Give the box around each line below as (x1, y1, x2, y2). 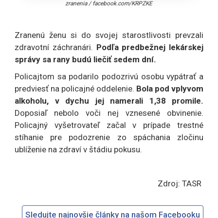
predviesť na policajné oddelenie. (15, 83, 136, 93)
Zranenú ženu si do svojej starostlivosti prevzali (15, 30, 203, 40)
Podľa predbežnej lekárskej (96, 42, 203, 52)
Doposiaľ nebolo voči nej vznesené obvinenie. (15, 108, 203, 118)
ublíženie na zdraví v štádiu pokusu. (15, 144, 142, 154)
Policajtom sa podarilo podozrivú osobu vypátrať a (15, 71, 203, 81)
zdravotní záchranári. (15, 42, 96, 52)
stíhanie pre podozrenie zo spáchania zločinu (15, 132, 203, 142)
